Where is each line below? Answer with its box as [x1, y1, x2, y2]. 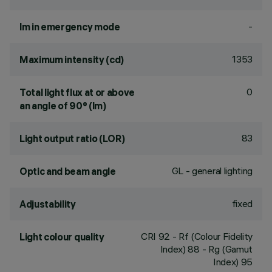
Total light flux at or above [19, 86, 135, 98]
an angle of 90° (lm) [19, 100, 106, 112]
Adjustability [19, 198, 76, 210]
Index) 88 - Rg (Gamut [160, 243, 253, 255]
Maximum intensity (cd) [19, 53, 124, 66]
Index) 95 [212, 256, 253, 268]
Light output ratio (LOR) [19, 132, 125, 144]
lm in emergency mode [19, 21, 120, 33]
